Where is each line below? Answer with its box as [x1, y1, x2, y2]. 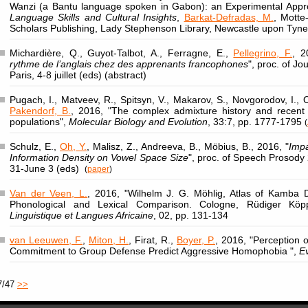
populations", [10, 116, 69, 127]
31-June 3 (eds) [10, 163, 85, 174]
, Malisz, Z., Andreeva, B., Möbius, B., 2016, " [87, 141, 289, 152]
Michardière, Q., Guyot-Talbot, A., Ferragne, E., [10, 47, 234, 58]
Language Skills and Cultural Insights [10, 12, 177, 23]
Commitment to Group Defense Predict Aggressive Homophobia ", [10, 245, 299, 256]
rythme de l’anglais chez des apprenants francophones [10, 58, 248, 69]
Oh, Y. [60, 141, 87, 152]
